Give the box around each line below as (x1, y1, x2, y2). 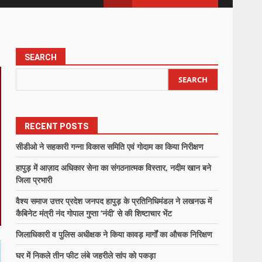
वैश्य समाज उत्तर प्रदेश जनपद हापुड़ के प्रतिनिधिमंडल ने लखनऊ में (16, 195, 212, 206)
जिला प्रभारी (16, 174, 53, 185)
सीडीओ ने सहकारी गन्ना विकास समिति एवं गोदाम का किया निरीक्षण (16, 141, 204, 152)
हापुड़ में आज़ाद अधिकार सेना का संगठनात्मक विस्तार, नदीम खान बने (16, 162, 212, 173)
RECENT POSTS (25, 122, 89, 131)
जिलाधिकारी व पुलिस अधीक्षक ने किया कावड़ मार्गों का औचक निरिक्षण (16, 229, 213, 240)
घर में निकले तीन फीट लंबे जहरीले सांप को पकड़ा (16, 250, 156, 261)
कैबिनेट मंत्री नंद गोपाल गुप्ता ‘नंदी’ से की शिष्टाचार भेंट (16, 208, 173, 219)
